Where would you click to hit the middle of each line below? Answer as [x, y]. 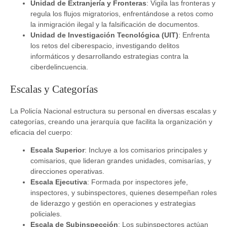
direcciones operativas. [67, 172]
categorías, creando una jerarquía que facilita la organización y [111, 122]
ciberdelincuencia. [59, 67]
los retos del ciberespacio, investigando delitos [105, 46]
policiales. [46, 214]
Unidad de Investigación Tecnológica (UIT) [104, 35]
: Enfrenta [194, 35]
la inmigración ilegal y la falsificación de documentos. [115, 25]
